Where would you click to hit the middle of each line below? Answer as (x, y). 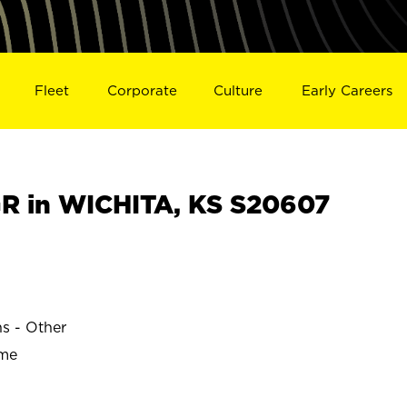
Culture (238, 90)
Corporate (142, 90)
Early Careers (347, 90)
